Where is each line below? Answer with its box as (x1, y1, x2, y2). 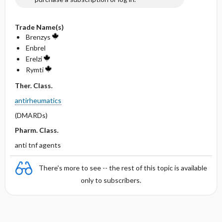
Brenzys (25, 33, 52, 41)
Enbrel (25, 44, 46, 52)
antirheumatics (14, 96, 61, 105)
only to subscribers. (81, 176, 141, 184)
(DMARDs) (14, 111, 48, 119)
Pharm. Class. (14, 126, 58, 134)
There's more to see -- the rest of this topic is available (39, 163, 207, 172)
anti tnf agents (14, 141, 61, 149)
